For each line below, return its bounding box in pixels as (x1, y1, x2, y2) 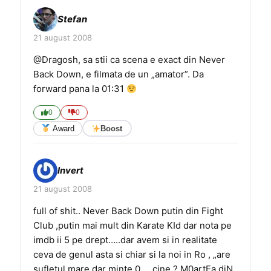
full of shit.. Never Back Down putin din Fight (33, 205, 223, 217)
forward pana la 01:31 (33, 83, 126, 94)
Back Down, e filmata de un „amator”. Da (33, 68, 204, 80)
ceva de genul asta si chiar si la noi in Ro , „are (33, 249, 230, 260)
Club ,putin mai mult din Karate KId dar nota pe (33, 220, 232, 231)
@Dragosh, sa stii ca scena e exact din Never (33, 54, 225, 65)
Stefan (57, 13, 87, 25)
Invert (57, 165, 83, 176)
